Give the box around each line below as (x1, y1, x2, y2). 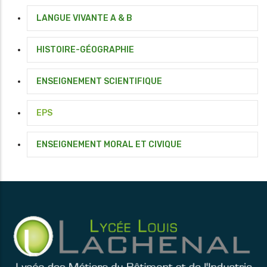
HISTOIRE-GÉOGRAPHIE (36, 45, 134, 55)
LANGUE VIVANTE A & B (36, 13, 132, 24)
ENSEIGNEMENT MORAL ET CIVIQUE (36, 139, 182, 150)
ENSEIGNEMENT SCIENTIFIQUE (36, 76, 162, 87)
